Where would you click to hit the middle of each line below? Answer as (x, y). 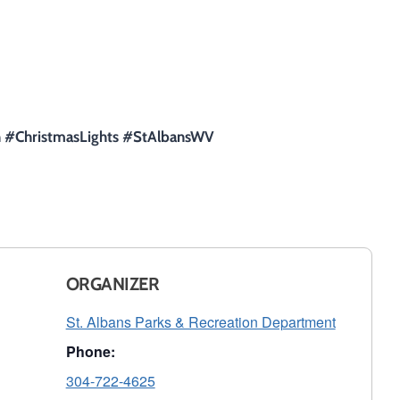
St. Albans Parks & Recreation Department (200, 321)
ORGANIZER (112, 283)
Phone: (90, 351)
